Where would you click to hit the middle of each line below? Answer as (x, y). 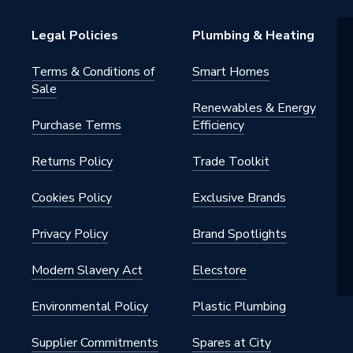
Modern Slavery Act (87, 270)
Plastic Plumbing (239, 307)
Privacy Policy (70, 234)
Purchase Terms (76, 125)
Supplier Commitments (95, 343)
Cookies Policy (72, 198)
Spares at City (232, 343)
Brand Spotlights (240, 234)
